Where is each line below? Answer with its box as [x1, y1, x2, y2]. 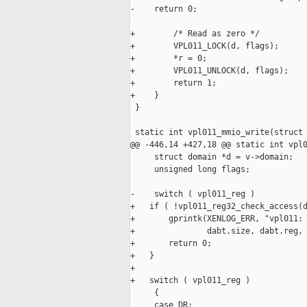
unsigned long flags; [130, 164, 250, 175]
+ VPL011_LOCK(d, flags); [130, 41, 279, 51]
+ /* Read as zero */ [130, 29, 260, 39]
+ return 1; [130, 78, 217, 88]
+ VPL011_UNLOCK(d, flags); [130, 66, 288, 76]
